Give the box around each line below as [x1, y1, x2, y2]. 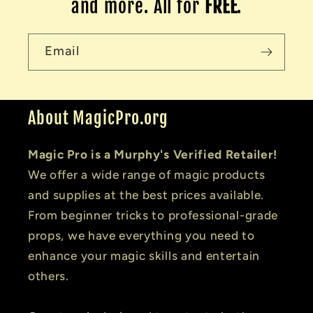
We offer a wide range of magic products [28, 168, 265, 182]
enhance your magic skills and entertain [28, 249, 260, 263]
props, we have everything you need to [28, 228, 255, 243]
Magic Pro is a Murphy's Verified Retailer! [28, 147, 277, 162]
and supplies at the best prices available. [28, 188, 264, 203]
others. [28, 269, 69, 284]
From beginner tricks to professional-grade [28, 208, 278, 223]
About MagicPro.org [28, 108, 169, 129]
